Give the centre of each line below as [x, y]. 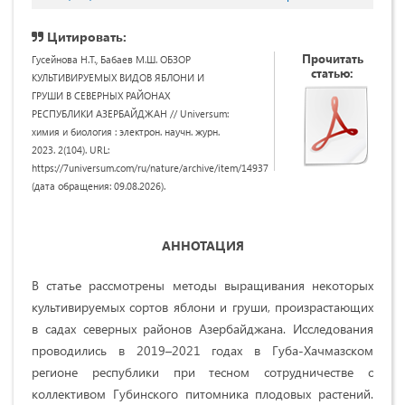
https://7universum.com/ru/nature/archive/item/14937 [150, 167]
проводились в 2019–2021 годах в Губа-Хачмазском [202, 350]
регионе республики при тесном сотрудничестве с [202, 372]
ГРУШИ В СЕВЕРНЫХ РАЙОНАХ [101, 95]
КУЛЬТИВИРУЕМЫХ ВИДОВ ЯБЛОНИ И [118, 77]
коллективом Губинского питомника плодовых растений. [202, 393]
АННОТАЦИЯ [202, 245]
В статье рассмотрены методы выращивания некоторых [202, 285]
